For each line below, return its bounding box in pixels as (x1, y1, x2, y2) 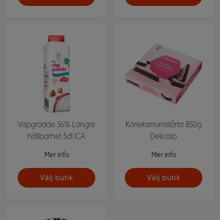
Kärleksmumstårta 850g (125, 120, 202, 129)
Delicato (150, 132, 177, 141)
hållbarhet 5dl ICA (27, 132, 85, 141)
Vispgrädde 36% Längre (18, 120, 95, 129)
